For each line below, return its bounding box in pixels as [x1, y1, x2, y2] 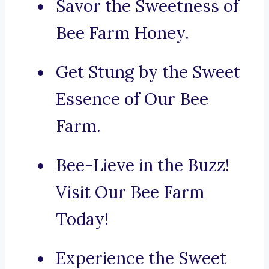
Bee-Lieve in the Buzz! [56, 154, 229, 177]
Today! [56, 208, 109, 231]
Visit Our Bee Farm [56, 181, 204, 204]
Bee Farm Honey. [56, 22, 189, 44]
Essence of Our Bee [56, 88, 208, 110]
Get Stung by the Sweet [56, 61, 240, 83]
